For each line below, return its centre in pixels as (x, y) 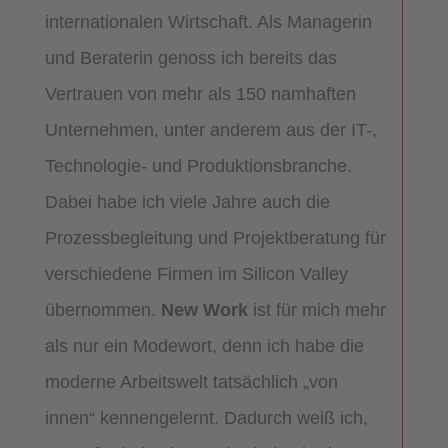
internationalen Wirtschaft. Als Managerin (208, 21)
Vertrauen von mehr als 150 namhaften (200, 93)
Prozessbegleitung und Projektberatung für (215, 237)
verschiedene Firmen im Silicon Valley (196, 273)
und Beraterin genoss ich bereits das (190, 57)
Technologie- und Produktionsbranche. (198, 165)
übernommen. (102, 309)
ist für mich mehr (316, 309)
